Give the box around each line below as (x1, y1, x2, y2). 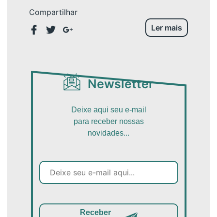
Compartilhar (29, 7, 77, 17)
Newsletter (88, 76, 154, 91)
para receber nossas (73, 117, 144, 125)
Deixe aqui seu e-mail (71, 105, 146, 114)
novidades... (88, 128, 129, 137)
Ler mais (151, 22, 182, 32)
